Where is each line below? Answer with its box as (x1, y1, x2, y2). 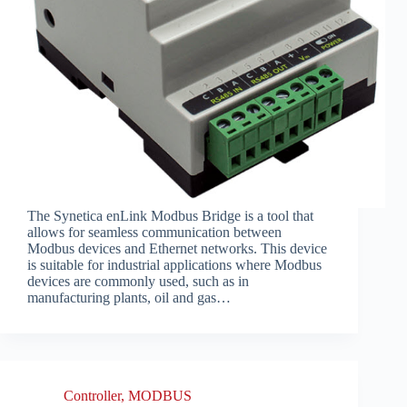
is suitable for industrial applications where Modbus (27, 257, 322, 273)
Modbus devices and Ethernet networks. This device (27, 241, 327, 257)
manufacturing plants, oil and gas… (27, 290, 231, 306)
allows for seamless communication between (27, 224, 282, 241)
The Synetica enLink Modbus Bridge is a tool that (27, 208, 313, 224)
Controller (64, 388, 121, 404)
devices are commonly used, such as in (27, 273, 249, 290)
